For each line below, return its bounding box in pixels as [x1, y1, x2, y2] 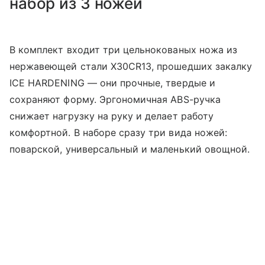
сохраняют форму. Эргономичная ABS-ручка [9, 93, 221, 106]
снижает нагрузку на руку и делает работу [9, 110, 214, 122]
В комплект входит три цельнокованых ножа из [9, 44, 238, 56]
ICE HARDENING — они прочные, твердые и [9, 77, 215, 89]
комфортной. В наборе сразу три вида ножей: [9, 127, 228, 139]
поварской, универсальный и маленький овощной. [9, 143, 250, 156]
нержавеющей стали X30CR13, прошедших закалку [9, 60, 253, 73]
